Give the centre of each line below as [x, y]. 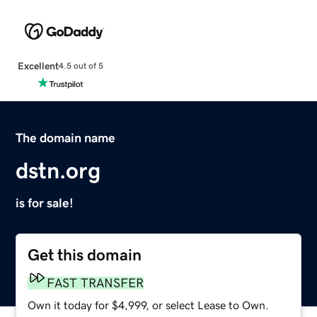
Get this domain [85, 255]
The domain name [66, 138]
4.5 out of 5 [81, 66]
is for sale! [45, 203]
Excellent [38, 65]
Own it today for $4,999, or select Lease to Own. [149, 305]
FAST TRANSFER [96, 283]
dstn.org [58, 170]
